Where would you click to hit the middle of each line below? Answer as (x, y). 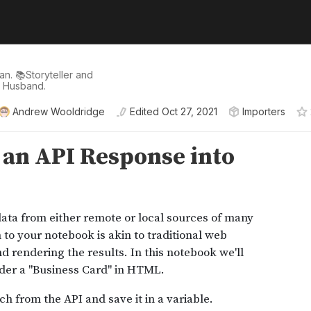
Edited (144, 111)
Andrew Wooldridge (59, 111)
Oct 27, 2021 (190, 111)
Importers (264, 111)
